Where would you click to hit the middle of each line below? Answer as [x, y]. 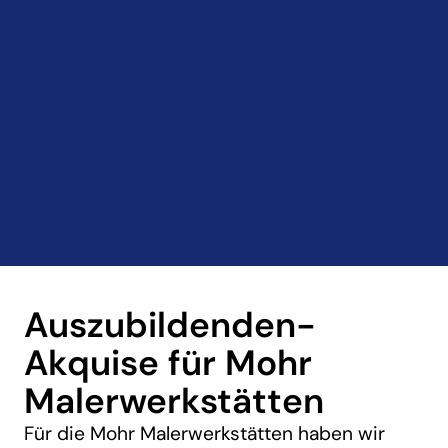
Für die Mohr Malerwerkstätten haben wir [205, 433]
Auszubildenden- [170, 324]
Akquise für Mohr [168, 362]
